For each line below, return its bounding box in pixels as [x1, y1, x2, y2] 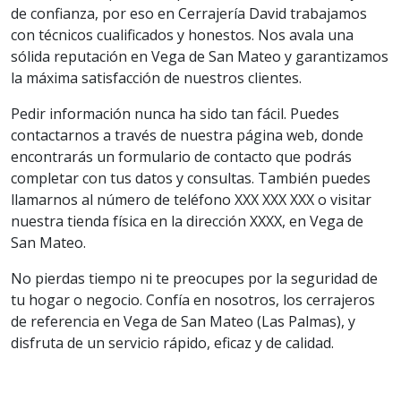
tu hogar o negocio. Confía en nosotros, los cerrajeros [11, 290, 375, 310]
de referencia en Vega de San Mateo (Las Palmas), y [11, 311, 355, 331]
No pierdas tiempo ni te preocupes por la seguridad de [11, 269, 378, 288]
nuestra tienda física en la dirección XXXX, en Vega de [11, 211, 363, 231]
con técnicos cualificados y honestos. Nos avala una [11, 25, 354, 45]
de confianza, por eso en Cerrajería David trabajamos [11, 4, 367, 23]
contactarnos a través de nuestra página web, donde [11, 125, 363, 145]
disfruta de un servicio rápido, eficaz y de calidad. [11, 333, 334, 353]
